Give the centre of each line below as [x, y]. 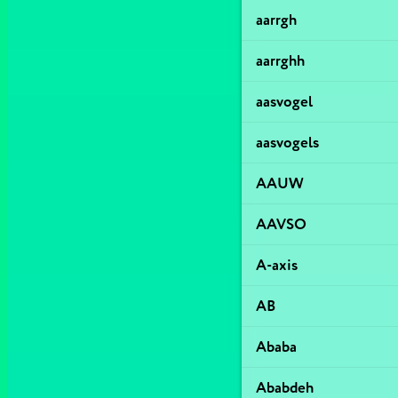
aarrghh [280, 61]
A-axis [277, 265]
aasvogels [287, 143]
